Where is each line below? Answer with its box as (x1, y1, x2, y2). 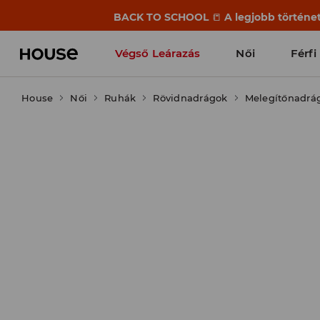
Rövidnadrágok (153, 92, 228, 104)
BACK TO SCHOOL (113, 11, 211, 24)
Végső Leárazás (115, 46, 201, 60)
